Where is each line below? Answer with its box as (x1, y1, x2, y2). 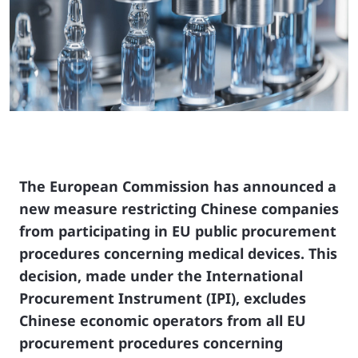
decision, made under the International (19, 265, 303, 285)
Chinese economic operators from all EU (19, 310, 306, 330)
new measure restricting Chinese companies (19, 198, 339, 218)
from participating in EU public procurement (19, 221, 336, 241)
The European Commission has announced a (19, 176, 336, 196)
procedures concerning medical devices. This (19, 243, 337, 263)
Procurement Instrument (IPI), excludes (19, 288, 306, 308)
